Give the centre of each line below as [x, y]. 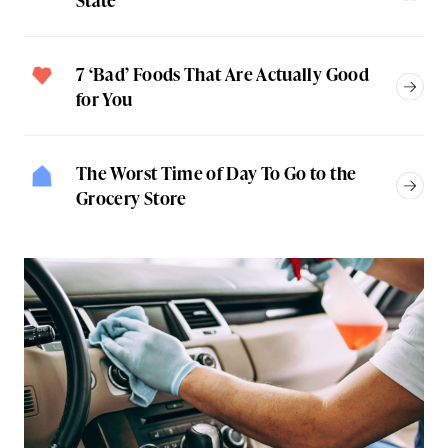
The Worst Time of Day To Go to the [216, 173]
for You [104, 99]
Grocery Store [131, 198]
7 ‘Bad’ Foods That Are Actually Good [222, 74]
